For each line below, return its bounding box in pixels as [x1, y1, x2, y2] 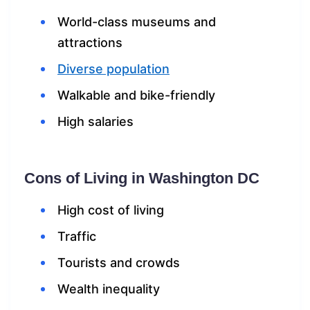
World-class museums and [57, 15, 216, 30]
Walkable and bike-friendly [57, 88, 215, 103]
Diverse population [57, 62, 170, 77]
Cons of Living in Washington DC [24, 170, 259, 188]
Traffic [57, 229, 96, 244]
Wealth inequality [57, 282, 160, 297]
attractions [57, 35, 122, 51]
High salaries [57, 114, 134, 129]
